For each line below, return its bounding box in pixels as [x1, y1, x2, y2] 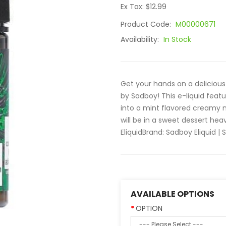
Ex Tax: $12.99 [121, 2, 166, 12]
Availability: [121, 34, 161, 44]
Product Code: [121, 19, 173, 29]
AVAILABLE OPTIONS [131, 188, 214, 200]
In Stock [163, 34, 191, 44]
